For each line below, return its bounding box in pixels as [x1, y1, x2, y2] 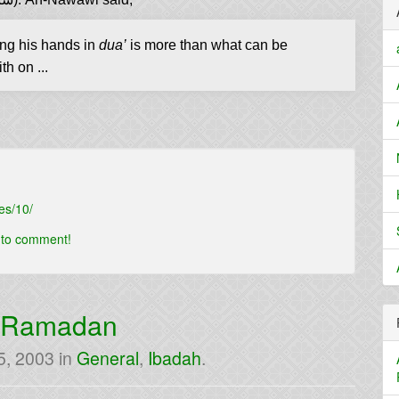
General [77, 346, 139, 370]
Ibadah [148, 346, 201, 370]
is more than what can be [126, 37, 288, 53]
